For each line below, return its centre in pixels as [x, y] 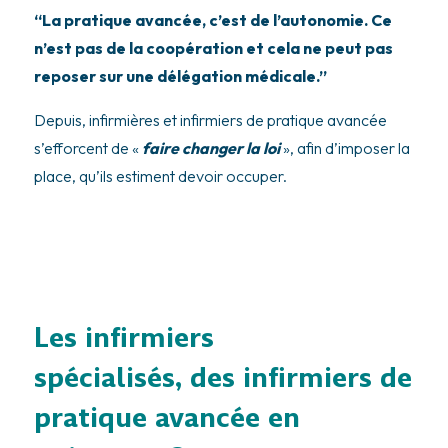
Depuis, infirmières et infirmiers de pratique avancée [210, 120]
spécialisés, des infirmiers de [222, 377]
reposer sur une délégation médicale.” [180, 76]
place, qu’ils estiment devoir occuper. [160, 176]
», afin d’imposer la [346, 148]
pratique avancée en [166, 417]
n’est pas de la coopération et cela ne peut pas [213, 48]
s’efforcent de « [86, 148]
